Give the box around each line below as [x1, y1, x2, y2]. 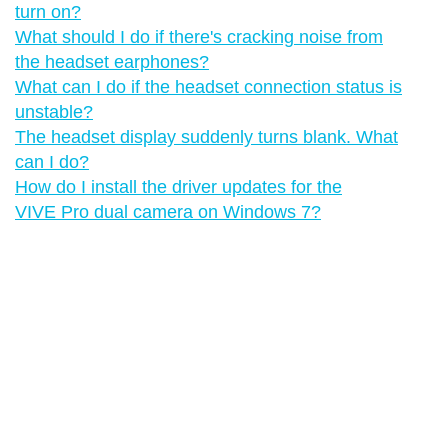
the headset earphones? [15, 51, 209, 72]
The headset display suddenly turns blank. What [15, 126, 398, 147]
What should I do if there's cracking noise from [15, 26, 383, 47]
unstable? [15, 101, 93, 122]
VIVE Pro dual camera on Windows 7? [15, 201, 321, 222]
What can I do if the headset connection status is [15, 76, 402, 97]
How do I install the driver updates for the [15, 176, 342, 197]
